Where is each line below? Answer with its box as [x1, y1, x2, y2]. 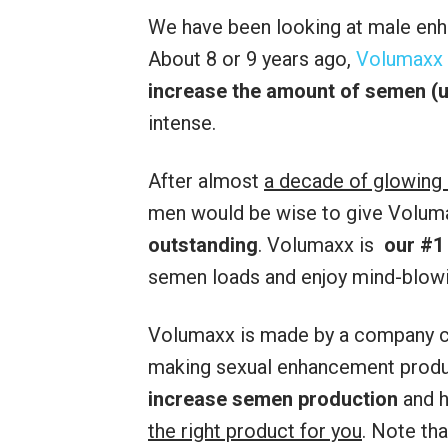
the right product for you [148, 419, 362, 444]
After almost [148, 169, 264, 194]
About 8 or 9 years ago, [148, 47, 356, 72]
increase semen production [148, 387, 398, 412]
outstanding [148, 233, 258, 258]
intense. [148, 111, 216, 136]
